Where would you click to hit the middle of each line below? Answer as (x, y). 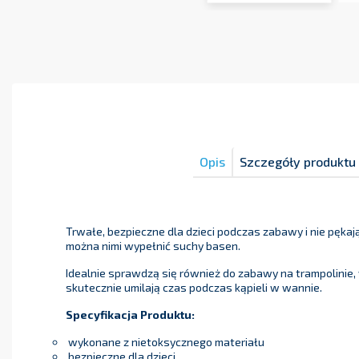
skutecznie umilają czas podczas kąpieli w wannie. (194, 288)
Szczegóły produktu (297, 162)
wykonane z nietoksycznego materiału (165, 342)
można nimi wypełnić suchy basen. (153, 246)
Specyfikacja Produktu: (130, 315)
